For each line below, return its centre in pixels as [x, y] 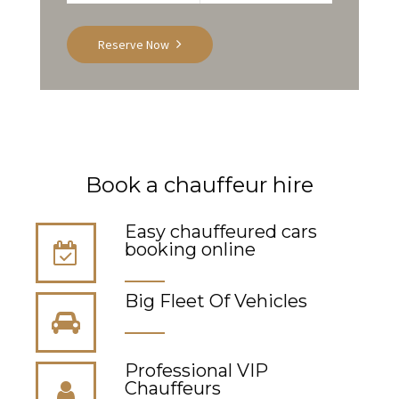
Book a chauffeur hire [199, 184]
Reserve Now [134, 44]
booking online [190, 249]
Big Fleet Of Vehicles [216, 301]
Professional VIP [196, 370]
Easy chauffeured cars [221, 231]
